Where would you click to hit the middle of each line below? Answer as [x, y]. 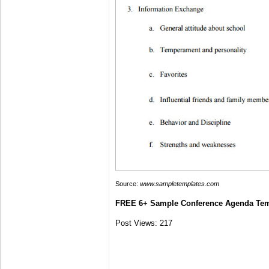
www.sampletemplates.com [180, 184]
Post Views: [136, 223]
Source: [128, 184]
